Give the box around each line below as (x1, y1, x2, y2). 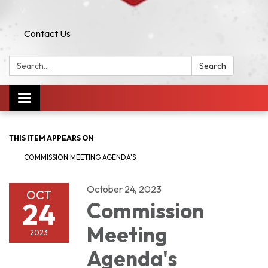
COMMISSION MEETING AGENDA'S (24, 152, 136, 162)
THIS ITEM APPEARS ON (9, 133, 93, 142)
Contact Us (24, 27, 71, 39)
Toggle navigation (24, 93, 97, 105)
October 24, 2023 (87, 182, 162, 195)
